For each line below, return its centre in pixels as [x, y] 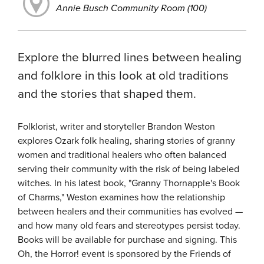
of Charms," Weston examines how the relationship [121, 197]
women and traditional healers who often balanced [122, 155]
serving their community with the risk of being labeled [128, 169]
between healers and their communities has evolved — [130, 211]
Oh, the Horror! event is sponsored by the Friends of [124, 254]
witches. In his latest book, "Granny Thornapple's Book [129, 183]
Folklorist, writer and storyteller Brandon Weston [116, 126]
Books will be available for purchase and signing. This [127, 240]
